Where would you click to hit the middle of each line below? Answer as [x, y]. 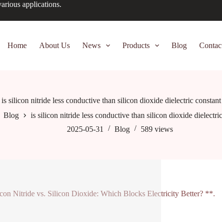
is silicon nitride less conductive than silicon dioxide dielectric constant [111, 101]
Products [136, 45]
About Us [54, 45]
